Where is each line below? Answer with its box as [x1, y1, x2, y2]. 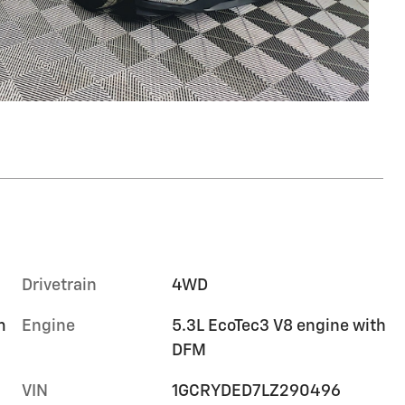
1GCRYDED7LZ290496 [172, 382, 342, 400]
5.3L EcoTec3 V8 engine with [172, 317, 387, 334]
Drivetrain [22, 277, 97, 294]
